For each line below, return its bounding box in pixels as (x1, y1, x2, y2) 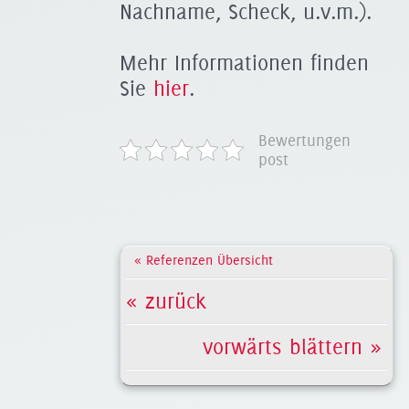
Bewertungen (258, 131, 351, 150)
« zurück (126, 288, 206, 314)
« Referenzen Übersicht (134, 252, 273, 268)
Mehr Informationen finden (120, 50, 369, 76)
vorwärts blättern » (126, 334, 382, 360)
